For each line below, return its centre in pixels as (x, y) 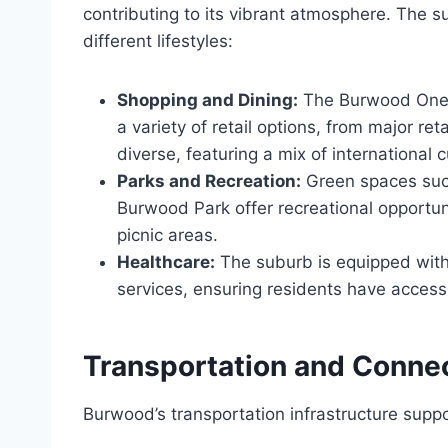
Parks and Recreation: (209, 181)
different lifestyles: (158, 41)
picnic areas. (167, 235)
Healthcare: (166, 262)
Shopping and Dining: (207, 100)
